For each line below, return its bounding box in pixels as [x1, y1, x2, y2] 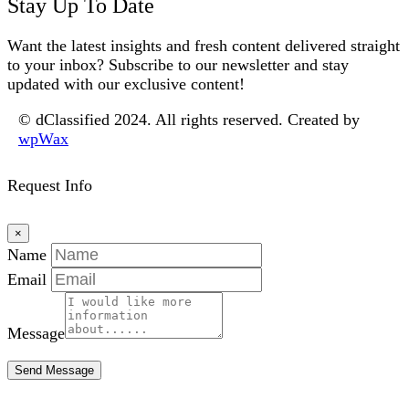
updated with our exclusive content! [7, 74, 245, 93]
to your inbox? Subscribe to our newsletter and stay [7, 55, 349, 74]
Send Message [15, 362, 94, 377]
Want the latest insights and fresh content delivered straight [7, 36, 400, 55]
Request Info [7, 175, 92, 194]
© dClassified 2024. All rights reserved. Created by [18, 110, 360, 129]
